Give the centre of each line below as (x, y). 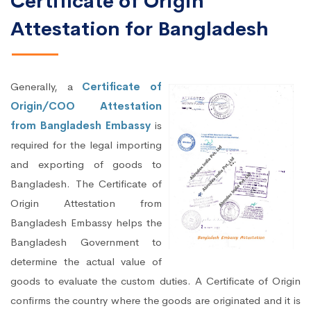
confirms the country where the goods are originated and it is (155, 301)
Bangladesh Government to (86, 242)
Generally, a (47, 87)
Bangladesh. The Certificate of (86, 184)
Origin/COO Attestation (86, 106)
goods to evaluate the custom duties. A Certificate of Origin (155, 281)
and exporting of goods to (86, 165)
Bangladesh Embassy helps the (86, 223)
